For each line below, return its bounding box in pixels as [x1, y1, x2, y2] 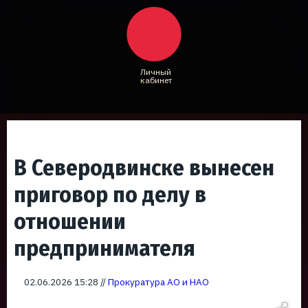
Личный [140, 67, 171, 77]
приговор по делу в [14, 181, 206, 208]
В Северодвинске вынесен [14, 154, 274, 181]
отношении [14, 208, 126, 235]
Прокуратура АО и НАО [108, 276, 209, 288]
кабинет [140, 75, 172, 85]
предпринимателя [14, 234, 195, 262]
